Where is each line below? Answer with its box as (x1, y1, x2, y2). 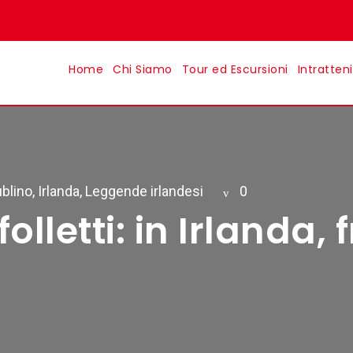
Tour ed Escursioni (181, 61, 288, 77)
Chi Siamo (113, 61, 173, 77)
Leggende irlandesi (85, 183, 203, 199)
